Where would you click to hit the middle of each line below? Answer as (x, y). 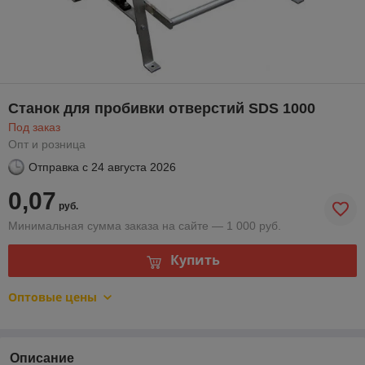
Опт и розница (47, 144)
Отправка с (58, 167)
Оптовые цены (53, 297)
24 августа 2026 (134, 167)
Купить (195, 260)
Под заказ (34, 127)
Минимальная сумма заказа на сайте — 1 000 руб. (145, 225)
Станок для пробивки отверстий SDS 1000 (162, 108)
